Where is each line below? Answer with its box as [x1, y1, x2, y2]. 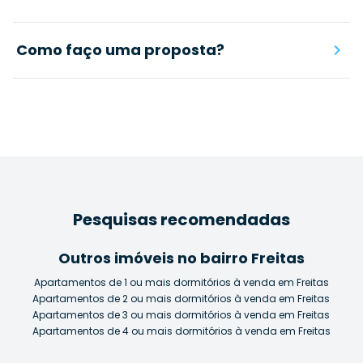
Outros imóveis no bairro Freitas [58, 247, 305, 268]
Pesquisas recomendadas [73, 207, 290, 231]
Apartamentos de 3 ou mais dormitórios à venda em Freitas [32, 307, 331, 322]
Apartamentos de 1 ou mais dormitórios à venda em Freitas [34, 275, 329, 289]
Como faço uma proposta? [16, 39, 224, 60]
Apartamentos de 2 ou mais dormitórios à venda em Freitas [32, 291, 331, 305]
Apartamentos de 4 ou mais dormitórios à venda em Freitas [32, 323, 331, 338]
